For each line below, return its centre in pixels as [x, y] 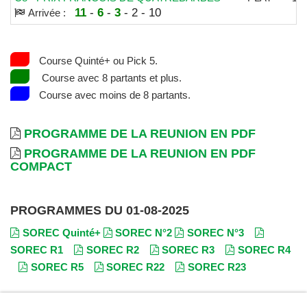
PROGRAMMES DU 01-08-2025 [100, 210]
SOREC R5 [57, 267]
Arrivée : [49, 12]
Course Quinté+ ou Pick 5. [98, 60]
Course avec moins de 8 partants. [114, 95]
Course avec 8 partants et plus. [110, 77]
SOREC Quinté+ [61, 232]
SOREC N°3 [215, 232]
